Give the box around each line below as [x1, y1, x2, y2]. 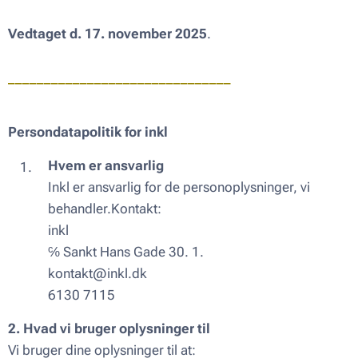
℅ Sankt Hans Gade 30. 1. [48, 244, 204, 260]
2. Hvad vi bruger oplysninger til [8, 320, 210, 336]
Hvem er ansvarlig [48, 157, 164, 173]
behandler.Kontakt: [48, 201, 161, 217]
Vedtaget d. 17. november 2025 [8, 26, 207, 42]
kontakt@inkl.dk [48, 265, 147, 281]
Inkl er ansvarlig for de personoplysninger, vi [48, 179, 310, 195]
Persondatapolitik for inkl [8, 124, 168, 140]
